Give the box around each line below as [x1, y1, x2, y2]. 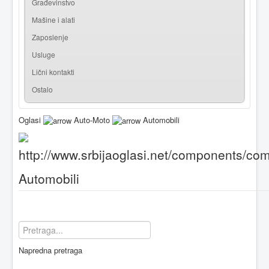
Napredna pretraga [19, 244, 82, 256]
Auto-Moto [74, 113, 110, 125]
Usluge [32, 49, 55, 59]
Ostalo [32, 83, 53, 94]
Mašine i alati [32, 14, 75, 25]
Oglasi [19, 113, 41, 125]
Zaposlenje [32, 31, 68, 42]
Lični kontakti [32, 66, 74, 77]
